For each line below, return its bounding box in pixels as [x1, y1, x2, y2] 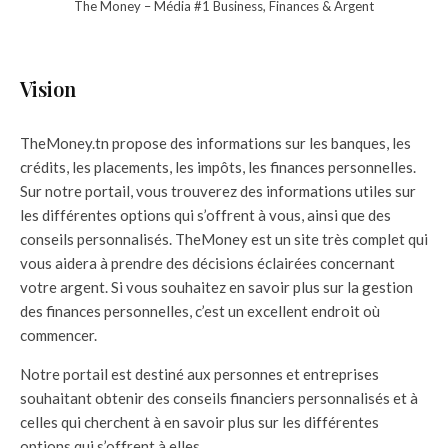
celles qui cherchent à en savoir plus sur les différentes [20, 413, 379, 432]
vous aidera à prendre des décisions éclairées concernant [20, 254, 395, 273]
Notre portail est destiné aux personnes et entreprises [20, 365, 379, 384]
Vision [20, 75, 76, 103]
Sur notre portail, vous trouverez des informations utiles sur [20, 182, 416, 201]
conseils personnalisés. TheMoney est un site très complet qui [20, 230, 428, 249]
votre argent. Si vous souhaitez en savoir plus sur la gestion [20, 278, 413, 297]
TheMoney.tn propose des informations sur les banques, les [20, 134, 411, 153]
